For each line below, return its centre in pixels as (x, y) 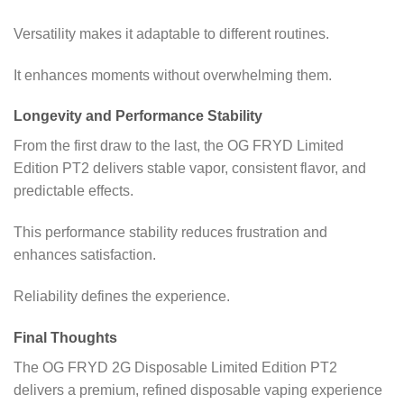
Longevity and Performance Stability (138, 116)
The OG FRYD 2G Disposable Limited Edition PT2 (175, 367)
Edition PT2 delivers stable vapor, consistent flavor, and (190, 169)
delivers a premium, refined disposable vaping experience (198, 390)
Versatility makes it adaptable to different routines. (171, 33)
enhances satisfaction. (85, 255)
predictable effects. (73, 191)
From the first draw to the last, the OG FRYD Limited (179, 146)
